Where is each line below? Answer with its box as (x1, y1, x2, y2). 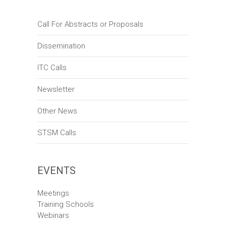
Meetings (37, 189, 69, 198)
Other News (37, 106, 77, 116)
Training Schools (37, 200, 94, 209)
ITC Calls (37, 63, 67, 73)
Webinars (37, 211, 69, 220)
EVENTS (37, 164, 76, 177)
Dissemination (37, 41, 85, 51)
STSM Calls (37, 128, 76, 138)
